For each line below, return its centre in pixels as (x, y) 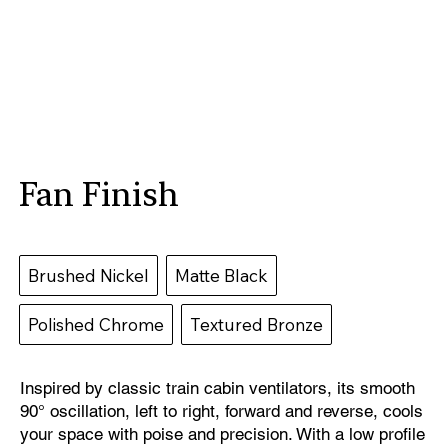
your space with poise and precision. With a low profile (222, 433)
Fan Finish (99, 194)
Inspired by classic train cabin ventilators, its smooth (217, 387)
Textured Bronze (257, 324)
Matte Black (222, 275)
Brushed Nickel (89, 275)
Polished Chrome (96, 324)
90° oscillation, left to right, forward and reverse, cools (221, 410)
